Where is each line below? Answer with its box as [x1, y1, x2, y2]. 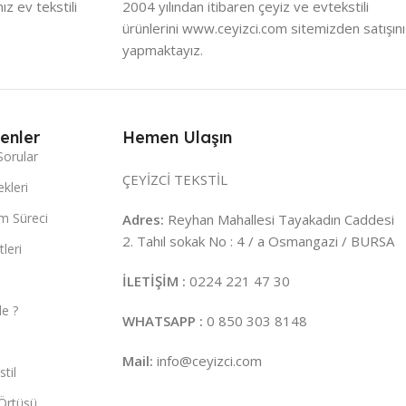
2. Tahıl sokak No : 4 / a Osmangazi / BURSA [121, 231, 394, 250]
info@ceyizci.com [156, 351, 262, 370]
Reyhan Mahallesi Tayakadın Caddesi [163, 209, 394, 228]
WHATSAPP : [121, 311, 203, 330]
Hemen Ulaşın [121, 126, 232, 148]
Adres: [121, 209, 164, 228]
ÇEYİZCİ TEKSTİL [121, 169, 227, 188]
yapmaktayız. [121, 40, 203, 59]
